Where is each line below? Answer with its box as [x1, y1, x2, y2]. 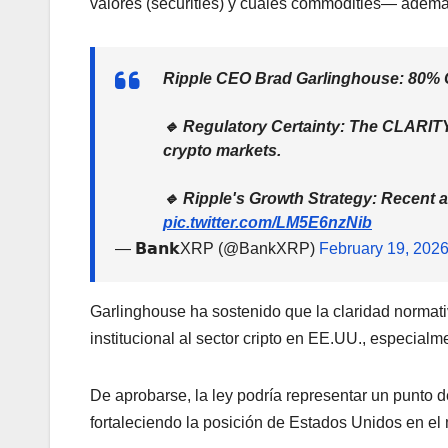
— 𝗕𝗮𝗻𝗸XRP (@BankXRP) [115, 239, 319, 257]
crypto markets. [163, 141, 281, 159]
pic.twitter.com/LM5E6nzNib [163, 213, 372, 231]
